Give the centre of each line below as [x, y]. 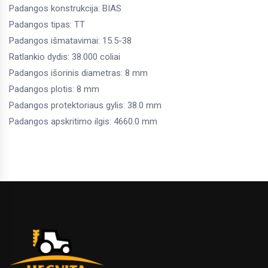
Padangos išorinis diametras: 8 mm [78, 73]
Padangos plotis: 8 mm [54, 89]
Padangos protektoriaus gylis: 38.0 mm [85, 106]
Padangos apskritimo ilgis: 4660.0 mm [83, 122]
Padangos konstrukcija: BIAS [65, 9]
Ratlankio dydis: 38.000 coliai [65, 57]
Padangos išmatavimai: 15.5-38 [70, 41]
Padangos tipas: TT [47, 25]
